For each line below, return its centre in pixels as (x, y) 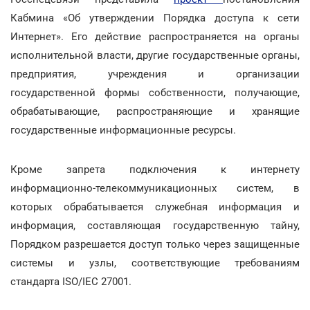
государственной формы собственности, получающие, (155, 92)
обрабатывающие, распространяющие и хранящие (155, 111)
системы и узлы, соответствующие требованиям (155, 263)
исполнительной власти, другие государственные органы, (155, 55)
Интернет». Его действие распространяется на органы (155, 36)
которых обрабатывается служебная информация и (155, 207)
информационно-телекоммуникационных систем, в (155, 188)
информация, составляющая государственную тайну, (155, 225)
